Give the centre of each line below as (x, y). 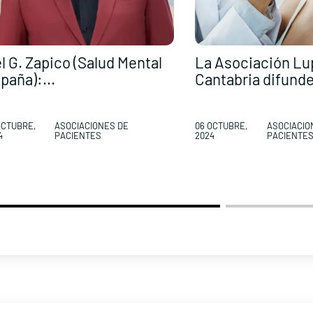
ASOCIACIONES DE (92, 126)
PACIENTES (78, 136)
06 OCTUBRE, (221, 126)
